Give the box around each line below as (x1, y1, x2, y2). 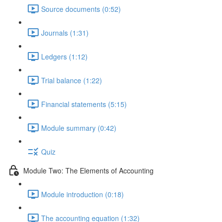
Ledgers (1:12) (41, 51, 88, 61)
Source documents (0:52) (41, 3, 121, 14)
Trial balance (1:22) (41, 75, 102, 85)
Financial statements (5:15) (41, 99, 127, 109)
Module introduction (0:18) (41, 189, 124, 199)
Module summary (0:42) (41, 122, 116, 133)
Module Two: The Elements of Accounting (23, 165, 154, 175)
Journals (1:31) (41, 27, 89, 38)
